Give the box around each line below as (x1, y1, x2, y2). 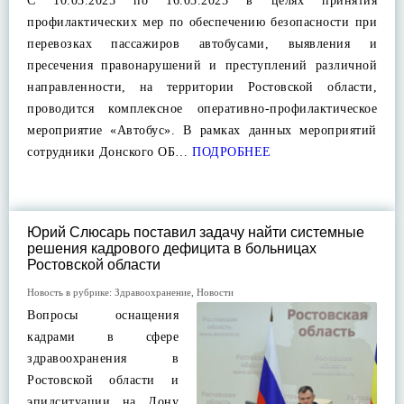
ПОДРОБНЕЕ (188, 145, 271, 159)
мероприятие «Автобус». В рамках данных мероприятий (27, 124, 377, 137)
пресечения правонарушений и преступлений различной (27, 59, 377, 72)
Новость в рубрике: (27, 287, 115, 298)
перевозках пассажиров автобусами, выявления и (27, 37, 377, 50)
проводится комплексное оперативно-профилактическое (27, 102, 377, 115)
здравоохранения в (27, 352, 179, 365)
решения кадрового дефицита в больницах (27, 241, 317, 256)
